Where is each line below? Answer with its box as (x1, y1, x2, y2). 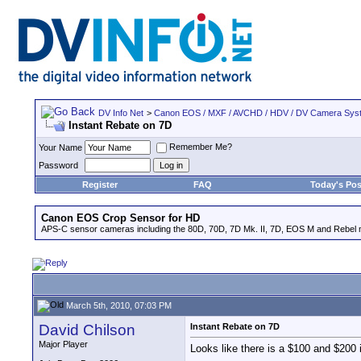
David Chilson (39, 322, 135, 338)
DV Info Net (98, 108, 143, 118)
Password (39, 160, 78, 170)
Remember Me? (169, 142, 232, 152)
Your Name (39, 143, 82, 152)
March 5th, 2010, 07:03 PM (64, 300, 172, 310)
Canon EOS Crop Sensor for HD (41, 212, 200, 224)
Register (81, 180, 118, 189)
